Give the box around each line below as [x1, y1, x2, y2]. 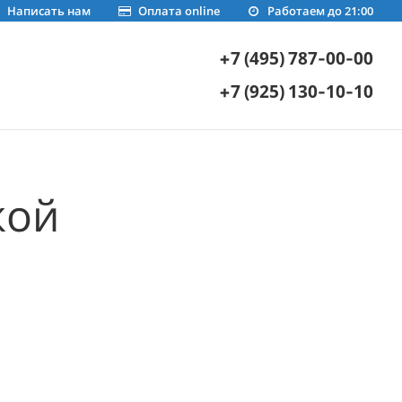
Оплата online [137, 3, 220, 19]
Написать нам [6, 3, 91, 19]
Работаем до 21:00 [267, 3, 373, 19]
